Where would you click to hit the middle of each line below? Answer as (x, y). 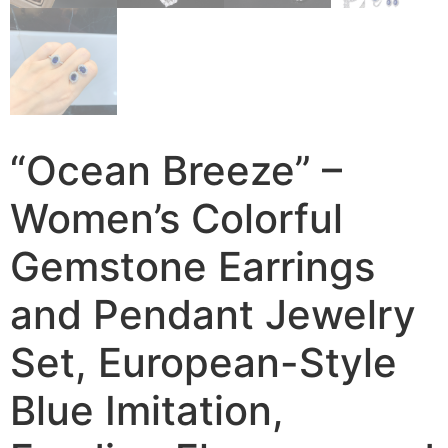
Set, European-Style (203, 362)
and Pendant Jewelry (213, 314)
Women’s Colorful (176, 218)
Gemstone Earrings (192, 266)
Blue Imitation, (147, 410)
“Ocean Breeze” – (176, 170)
